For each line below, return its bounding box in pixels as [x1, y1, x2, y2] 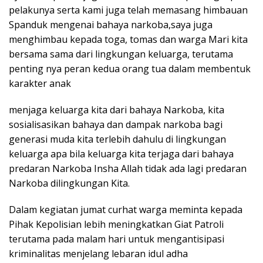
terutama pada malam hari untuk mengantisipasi [9, 232, 224, 246]
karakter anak [9, 77, 71, 90]
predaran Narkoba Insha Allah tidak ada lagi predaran [9, 162, 247, 176]
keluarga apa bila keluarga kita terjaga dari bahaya [9, 147, 234, 161]
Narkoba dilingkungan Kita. [9, 177, 130, 190]
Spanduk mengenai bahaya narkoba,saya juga [9, 18, 213, 32]
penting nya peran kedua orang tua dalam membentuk [9, 62, 251, 76]
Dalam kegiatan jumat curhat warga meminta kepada [9, 203, 242, 217]
